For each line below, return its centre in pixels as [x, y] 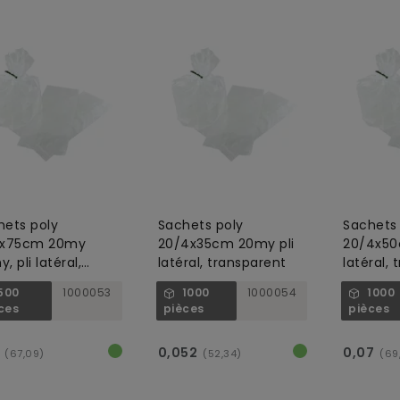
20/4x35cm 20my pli [226, 244]
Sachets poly [200, 225]
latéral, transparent [222, 262]
